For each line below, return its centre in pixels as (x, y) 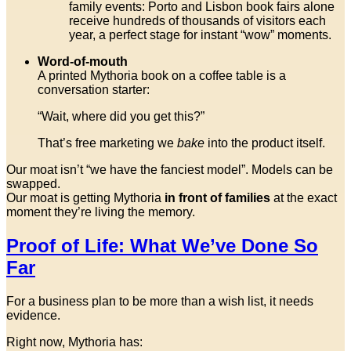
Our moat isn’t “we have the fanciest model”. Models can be (170, 169)
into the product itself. (265, 143)
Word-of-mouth (83, 61)
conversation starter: (94, 89)
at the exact (304, 197)
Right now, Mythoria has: (74, 342)
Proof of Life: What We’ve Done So (162, 245)
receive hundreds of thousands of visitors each (197, 20)
